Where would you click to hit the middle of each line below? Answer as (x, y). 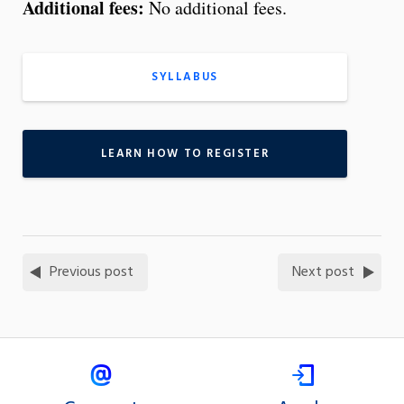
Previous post (92, 272)
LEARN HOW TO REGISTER (185, 153)
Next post (323, 272)
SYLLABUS (185, 77)
